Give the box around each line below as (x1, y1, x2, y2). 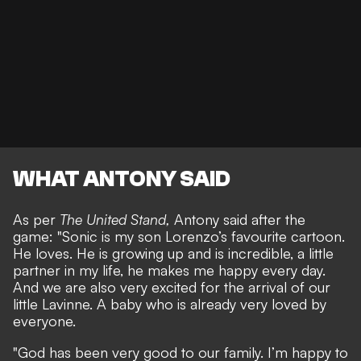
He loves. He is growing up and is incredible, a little (13, 244, 334, 263)
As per (13, 210, 60, 229)
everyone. (13, 312, 76, 330)
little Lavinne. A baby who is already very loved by (13, 295, 326, 313)
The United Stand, (60, 210, 174, 229)
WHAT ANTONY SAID (13, 166, 230, 193)
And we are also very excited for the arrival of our (13, 278, 330, 297)
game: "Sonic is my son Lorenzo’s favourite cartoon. (13, 227, 345, 246)
